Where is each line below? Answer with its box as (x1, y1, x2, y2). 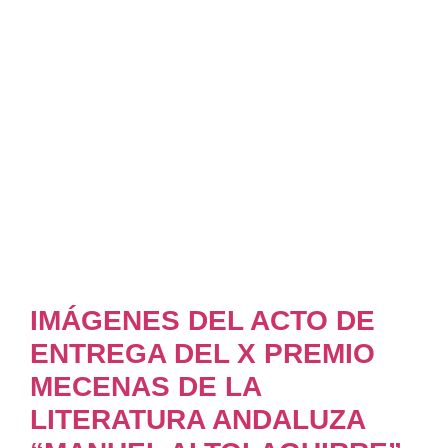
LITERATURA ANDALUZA (30, 403, 365, 435)
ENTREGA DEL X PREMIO (30, 337, 375, 369)
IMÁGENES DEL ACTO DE (30, 304, 375, 336)
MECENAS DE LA (30, 370, 261, 402)
